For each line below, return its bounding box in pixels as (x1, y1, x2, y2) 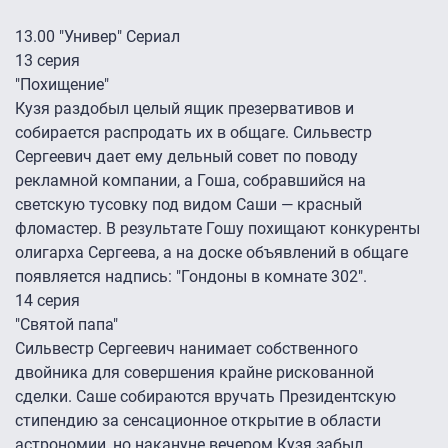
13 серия (15, 51, 80, 71)
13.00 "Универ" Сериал (15, 27, 180, 47)
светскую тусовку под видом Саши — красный (15, 195, 362, 215)
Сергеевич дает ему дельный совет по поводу (15, 147, 358, 167)
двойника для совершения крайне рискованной (15, 363, 374, 383)
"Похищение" (15, 75, 109, 95)
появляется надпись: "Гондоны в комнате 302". (15, 267, 371, 287)
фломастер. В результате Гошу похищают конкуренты (15, 219, 420, 239)
